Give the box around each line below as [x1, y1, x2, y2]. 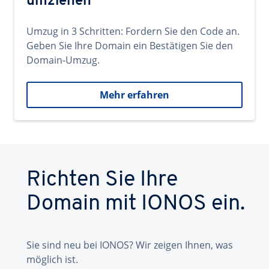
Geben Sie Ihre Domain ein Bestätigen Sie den [26, 39, 233, 52]
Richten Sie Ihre [26, 169, 178, 191]
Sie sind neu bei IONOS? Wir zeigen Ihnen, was [26, 238, 233, 252]
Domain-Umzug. [26, 53, 100, 67]
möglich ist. [26, 253, 78, 266]
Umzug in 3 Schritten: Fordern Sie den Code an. [26, 25, 240, 38]
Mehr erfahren [100, 88, 169, 101]
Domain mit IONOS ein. [26, 193, 245, 215]
